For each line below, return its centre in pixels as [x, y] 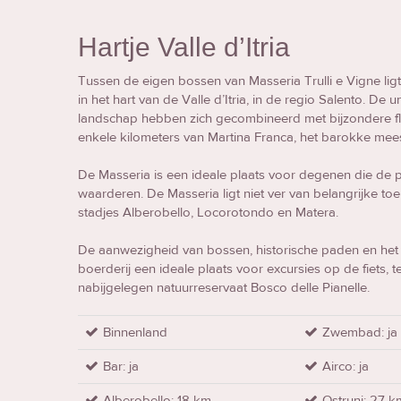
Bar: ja [121, 366]
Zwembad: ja [360, 332]
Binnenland [135, 332]
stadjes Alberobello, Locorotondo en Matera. [208, 212]
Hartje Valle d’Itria [184, 47]
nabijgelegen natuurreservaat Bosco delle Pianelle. [224, 287]
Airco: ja [346, 366]
